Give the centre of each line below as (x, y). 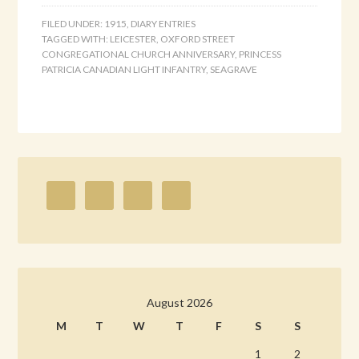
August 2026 (179, 303)
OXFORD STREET (198, 39)
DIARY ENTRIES (163, 24)
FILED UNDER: (73, 24)
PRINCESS (260, 54)
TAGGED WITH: (76, 39)
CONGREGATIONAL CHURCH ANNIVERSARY (139, 54)
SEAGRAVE (234, 69)
